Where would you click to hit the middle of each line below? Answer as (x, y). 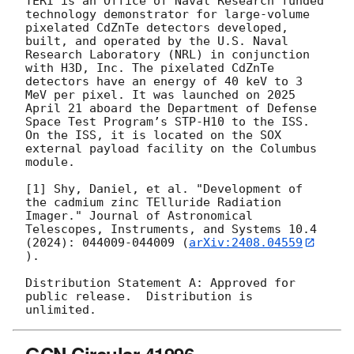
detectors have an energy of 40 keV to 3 (164, 81)
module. (57, 162)
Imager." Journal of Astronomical (139, 215)
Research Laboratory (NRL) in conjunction (168, 54)
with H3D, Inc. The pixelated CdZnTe (150, 68)
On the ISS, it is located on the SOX (153, 135)
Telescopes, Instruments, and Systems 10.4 (171, 229)
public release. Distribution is (139, 297)
